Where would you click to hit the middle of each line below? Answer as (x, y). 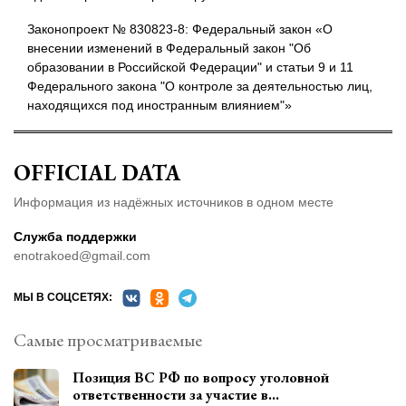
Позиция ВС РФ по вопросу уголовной (201, 378)
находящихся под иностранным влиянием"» (159, 105)
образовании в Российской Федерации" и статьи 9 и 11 (190, 67)
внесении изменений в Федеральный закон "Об (169, 48)
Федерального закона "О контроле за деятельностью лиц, (200, 86)
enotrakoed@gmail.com (82, 255)
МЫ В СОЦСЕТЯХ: (63, 298)
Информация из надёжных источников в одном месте (174, 202)
